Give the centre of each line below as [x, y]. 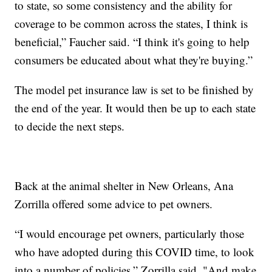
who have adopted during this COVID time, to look [135, 251]
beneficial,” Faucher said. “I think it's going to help [132, 41]
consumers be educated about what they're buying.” [134, 59]
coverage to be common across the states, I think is [131, 23]
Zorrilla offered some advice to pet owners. [114, 203]
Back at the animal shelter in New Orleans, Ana [124, 185]
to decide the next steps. [70, 126]
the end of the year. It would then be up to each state [135, 107]
